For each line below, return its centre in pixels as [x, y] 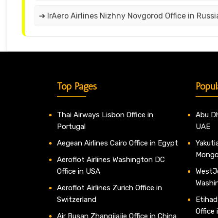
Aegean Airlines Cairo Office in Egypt [118, 143]
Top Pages [77, 86]
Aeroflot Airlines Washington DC [111, 160]
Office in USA [79, 172]
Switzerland [77, 200]
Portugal [71, 127]
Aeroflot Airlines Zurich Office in [109, 188]
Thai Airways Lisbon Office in [105, 115]
